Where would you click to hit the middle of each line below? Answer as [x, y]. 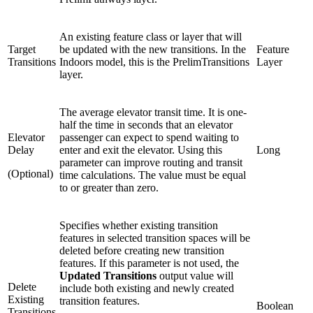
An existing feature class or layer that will [151, 36]
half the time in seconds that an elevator [146, 124]
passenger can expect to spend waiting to [149, 137]
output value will [195, 275]
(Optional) [30, 173]
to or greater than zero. [109, 187]
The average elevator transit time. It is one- [153, 112]
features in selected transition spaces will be [155, 238]
